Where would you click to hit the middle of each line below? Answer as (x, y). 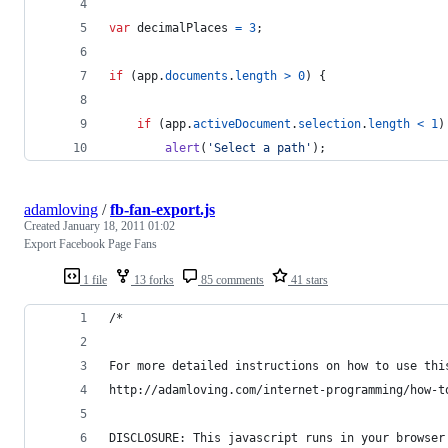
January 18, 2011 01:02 (119, 225)
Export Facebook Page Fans (90, 243)
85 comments (231, 279)
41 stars (308, 279)
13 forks (152, 279)
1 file (93, 279)
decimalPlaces (182, 27)
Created (43, 225)
